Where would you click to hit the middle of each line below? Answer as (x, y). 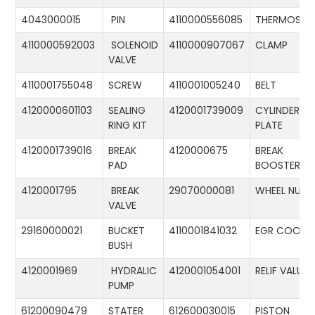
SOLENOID (134, 45)
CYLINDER (278, 111)
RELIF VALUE (283, 271)
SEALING (127, 111)
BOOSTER (279, 166)
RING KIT (129, 126)
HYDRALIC (133, 271)
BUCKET (127, 231)
